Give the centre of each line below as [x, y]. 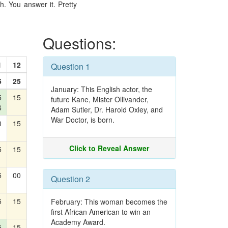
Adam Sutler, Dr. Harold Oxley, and [107, 109]
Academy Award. [78, 222]
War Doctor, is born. [82, 120]
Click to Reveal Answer [109, 148]
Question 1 [70, 66]
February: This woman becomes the [109, 202]
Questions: [79, 43]
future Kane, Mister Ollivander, [99, 99]
